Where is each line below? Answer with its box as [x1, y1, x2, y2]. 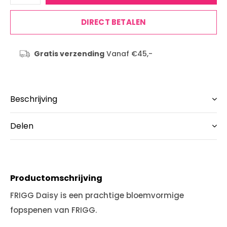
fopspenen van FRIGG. [10, 205, 99, 215]
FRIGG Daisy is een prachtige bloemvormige [10, 190, 184, 201]
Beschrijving [10, 93, 57, 105]
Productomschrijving [10, 172, 102, 184]
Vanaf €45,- [104, 49, 153, 59]
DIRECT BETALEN [81, 17, 146, 27]
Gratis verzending [33, 49, 104, 59]
